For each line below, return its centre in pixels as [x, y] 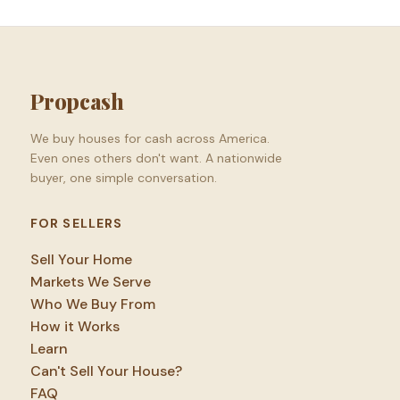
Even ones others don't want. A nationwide [156, 158]
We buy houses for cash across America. [150, 138]
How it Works [75, 326]
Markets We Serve [90, 281]
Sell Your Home [81, 259]
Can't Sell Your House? [106, 371]
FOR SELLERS [76, 223]
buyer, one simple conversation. [123, 177]
